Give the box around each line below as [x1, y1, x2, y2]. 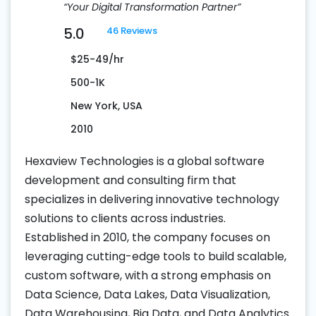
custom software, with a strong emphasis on [25, 267, 271, 284]
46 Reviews [107, 23, 157, 37]
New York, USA [71, 98, 142, 113]
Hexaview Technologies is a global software [25, 152, 265, 169]
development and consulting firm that [25, 171, 236, 188]
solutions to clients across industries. [25, 209, 226, 226]
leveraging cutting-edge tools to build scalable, [25, 248, 286, 265]
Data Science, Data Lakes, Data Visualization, [25, 286, 270, 303]
